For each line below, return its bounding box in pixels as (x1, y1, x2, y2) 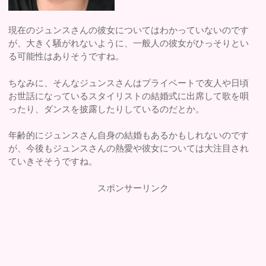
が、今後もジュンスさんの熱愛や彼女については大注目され (8, 143, 249, 154)
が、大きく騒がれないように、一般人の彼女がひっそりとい (8, 38, 249, 49)
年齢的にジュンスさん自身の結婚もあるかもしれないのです (8, 130, 249, 141)
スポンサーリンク (97, 182, 169, 193)
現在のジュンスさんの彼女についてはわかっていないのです (8, 25, 249, 36)
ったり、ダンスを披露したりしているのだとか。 (8, 103, 205, 114)
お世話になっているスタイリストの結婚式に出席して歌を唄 (8, 90, 249, 101)
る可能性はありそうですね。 (8, 51, 125, 62)
